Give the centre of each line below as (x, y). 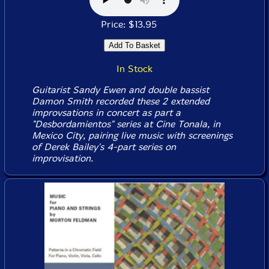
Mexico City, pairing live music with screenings (132, 135)
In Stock (134, 69)
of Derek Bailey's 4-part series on (104, 147)
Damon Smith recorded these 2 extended (120, 101)
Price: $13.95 (134, 24)
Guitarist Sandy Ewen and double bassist (120, 90)
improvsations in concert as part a (106, 113)
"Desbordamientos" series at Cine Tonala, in (126, 124)
